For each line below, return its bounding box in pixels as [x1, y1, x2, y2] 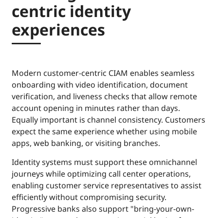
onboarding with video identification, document [12, 79, 188, 90]
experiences [12, 18, 105, 40]
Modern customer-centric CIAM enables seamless [12, 67, 195, 78]
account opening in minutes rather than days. [12, 102, 180, 113]
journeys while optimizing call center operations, [12, 168, 191, 179]
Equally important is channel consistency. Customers [12, 114, 205, 125]
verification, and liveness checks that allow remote [12, 91, 197, 102]
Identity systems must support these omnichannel [12, 156, 197, 167]
